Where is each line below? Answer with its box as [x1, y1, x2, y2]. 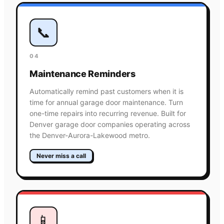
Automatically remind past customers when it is [29, 86, 183, 95]
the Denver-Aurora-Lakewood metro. [29, 130, 150, 139]
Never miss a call [36, 151, 86, 159]
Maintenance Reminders [29, 68, 135, 79]
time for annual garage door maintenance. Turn [29, 97, 183, 106]
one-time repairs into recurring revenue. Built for [29, 108, 186, 117]
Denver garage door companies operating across [29, 119, 190, 128]
